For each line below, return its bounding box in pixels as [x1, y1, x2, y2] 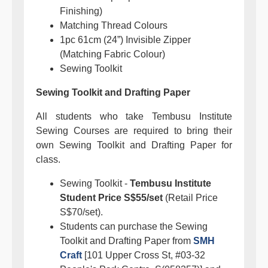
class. [36, 154, 60, 165]
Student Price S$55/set [60, 193, 163, 203]
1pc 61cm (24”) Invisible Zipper [60, 35, 191, 45]
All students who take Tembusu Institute [36, 111, 232, 121]
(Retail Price [163, 193, 218, 203]
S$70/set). [60, 207, 103, 217]
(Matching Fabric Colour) [60, 49, 165, 59]
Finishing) [60, 6, 102, 16]
